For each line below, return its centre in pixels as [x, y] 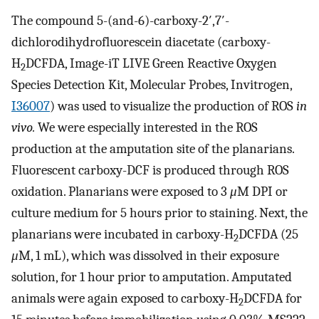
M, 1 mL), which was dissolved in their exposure [149, 256]
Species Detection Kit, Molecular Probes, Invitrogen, [152, 85]
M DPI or [262, 192]
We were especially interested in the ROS [148, 128]
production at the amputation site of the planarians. [153, 149]
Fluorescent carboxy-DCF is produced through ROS [150, 171]
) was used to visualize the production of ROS [172, 106]
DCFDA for [273, 299]
